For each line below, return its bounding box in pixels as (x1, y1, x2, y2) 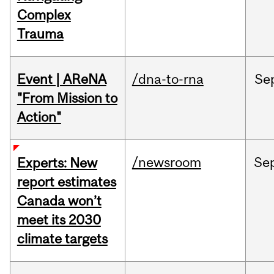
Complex (17, 7, 71, 23)
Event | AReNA (17, 71, 106, 87)
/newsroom (131, 154, 201, 171)
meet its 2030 (17, 212, 101, 228)
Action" (17, 109, 61, 125)
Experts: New (17, 155, 97, 171)
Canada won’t (17, 193, 102, 209)
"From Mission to (17, 90, 117, 106)
